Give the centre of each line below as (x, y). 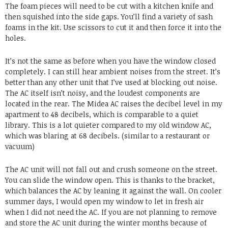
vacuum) (20, 147)
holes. (16, 38)
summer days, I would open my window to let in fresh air (104, 202)
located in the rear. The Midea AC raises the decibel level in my (114, 104)
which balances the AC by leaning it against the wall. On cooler (113, 191)
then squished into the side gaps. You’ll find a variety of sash (109, 17)
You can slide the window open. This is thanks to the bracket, (110, 180)
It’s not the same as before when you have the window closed (110, 61)
